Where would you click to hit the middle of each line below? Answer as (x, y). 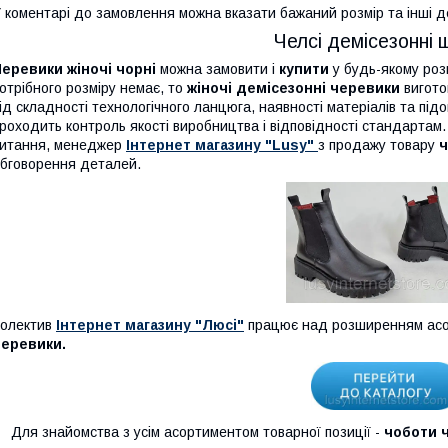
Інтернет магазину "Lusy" (220, 144)
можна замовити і (219, 68)
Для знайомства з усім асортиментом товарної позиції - (197, 431)
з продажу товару (378, 144)
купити (304, 68)
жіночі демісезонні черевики (295, 87)
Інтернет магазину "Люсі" (150, 324)
